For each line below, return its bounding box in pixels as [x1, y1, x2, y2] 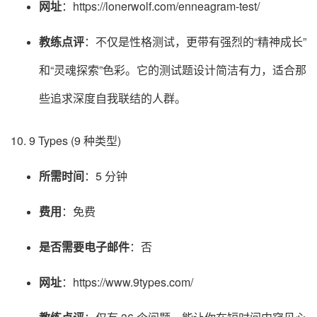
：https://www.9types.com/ [62, 274, 193, 291]
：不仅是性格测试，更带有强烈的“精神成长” [84, 33, 306, 50]
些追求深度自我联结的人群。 [39, 90, 186, 107]
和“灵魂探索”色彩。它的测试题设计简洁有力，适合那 [39, 62, 306, 79]
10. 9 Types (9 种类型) [11, 132, 121, 149]
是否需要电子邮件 [39, 238, 129, 255]
